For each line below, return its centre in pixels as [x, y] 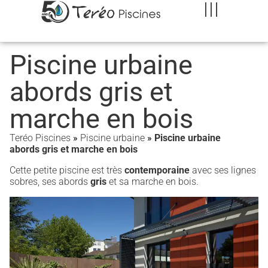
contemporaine [157, 170]
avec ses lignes [224, 170]
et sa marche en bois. [154, 182]
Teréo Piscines [40, 138]
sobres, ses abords [49, 182]
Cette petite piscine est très [66, 170]
